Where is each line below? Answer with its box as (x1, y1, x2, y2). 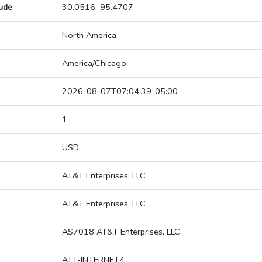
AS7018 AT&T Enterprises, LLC (62, 226, 180, 238)
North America (62, 29, 116, 42)
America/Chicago (62, 57, 126, 70)
